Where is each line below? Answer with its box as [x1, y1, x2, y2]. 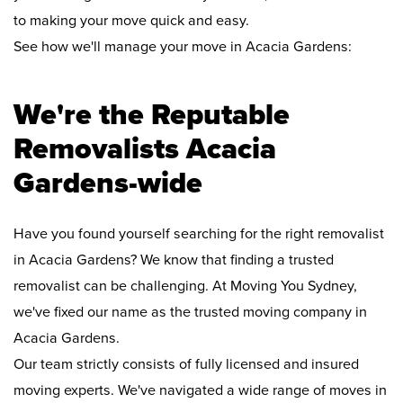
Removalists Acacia [13, 131, 276, 167]
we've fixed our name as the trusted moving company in [13, 303, 367, 322]
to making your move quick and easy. [13, 12, 249, 31]
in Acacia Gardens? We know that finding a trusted [13, 251, 334, 270]
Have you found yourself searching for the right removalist [13, 225, 384, 244]
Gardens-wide [13, 166, 202, 201]
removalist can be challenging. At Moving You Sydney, [13, 277, 357, 296]
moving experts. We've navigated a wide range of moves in [13, 381, 387, 400]
